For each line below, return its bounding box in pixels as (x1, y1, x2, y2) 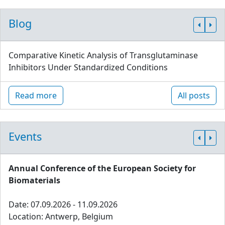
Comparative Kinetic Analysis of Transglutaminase (9, 50, 198, 61)
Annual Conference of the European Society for (9, 163, 196, 174)
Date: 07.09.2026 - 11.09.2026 (9, 199, 118, 210)
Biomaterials (9, 175, 60, 186)
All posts (178, 90, 210, 101)
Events (9, 129, 42, 144)
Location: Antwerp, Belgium (9, 211, 113, 222)
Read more (15, 90, 57, 101)
